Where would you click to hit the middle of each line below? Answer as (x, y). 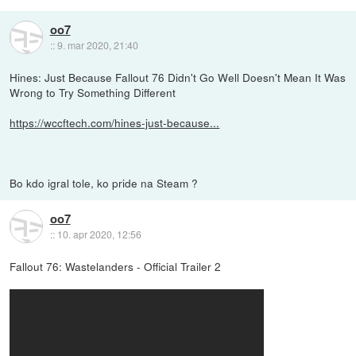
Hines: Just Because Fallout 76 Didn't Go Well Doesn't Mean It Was (178, 77)
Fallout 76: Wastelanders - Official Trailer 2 (116, 266)
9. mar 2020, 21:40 (97, 44)
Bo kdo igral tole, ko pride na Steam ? (104, 182)
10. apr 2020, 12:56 (99, 234)
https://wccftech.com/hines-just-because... (115, 122)
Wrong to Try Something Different (93, 92)
